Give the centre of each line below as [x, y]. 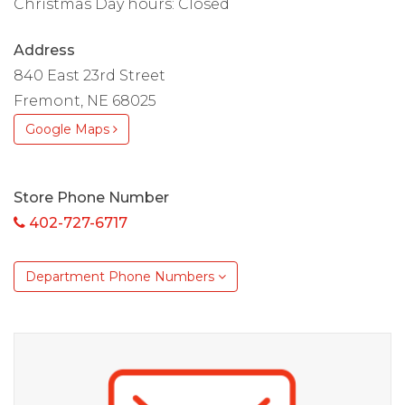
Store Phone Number [91, 198]
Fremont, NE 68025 [85, 101]
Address [44, 51]
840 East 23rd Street [89, 76]
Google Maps [69, 130]
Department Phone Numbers [122, 277]
